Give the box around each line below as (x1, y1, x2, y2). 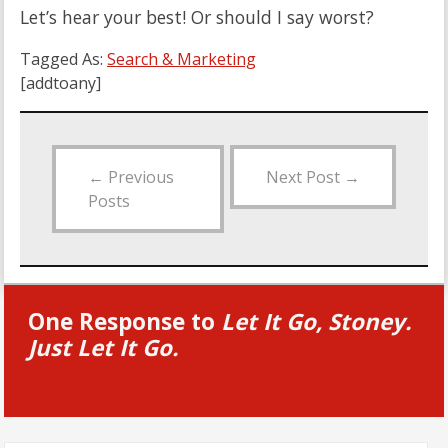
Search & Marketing (107, 48, 256, 71)
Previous (104, 166, 174, 189)
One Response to (28, 306, 221, 338)
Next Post (266, 166, 344, 189)
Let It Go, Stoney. (221, 306, 411, 338)
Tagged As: (20, 48, 107, 71)
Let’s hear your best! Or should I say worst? (20, 4, 374, 29)
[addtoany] (20, 72, 101, 95)
